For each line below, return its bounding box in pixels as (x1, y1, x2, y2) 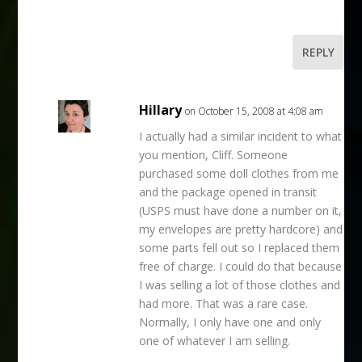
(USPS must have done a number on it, (139, 202, 343, 218)
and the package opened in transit (139, 183, 318, 200)
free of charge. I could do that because (139, 258, 343, 274)
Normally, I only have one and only (139, 314, 322, 330)
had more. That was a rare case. (139, 295, 309, 311)
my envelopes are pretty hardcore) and (139, 221, 343, 237)
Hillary (139, 100, 183, 119)
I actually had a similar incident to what (139, 128, 343, 144)
